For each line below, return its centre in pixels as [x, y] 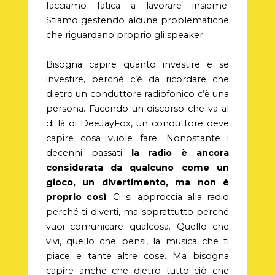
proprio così [76, 197]
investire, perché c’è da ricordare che [137, 79]
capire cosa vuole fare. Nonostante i [137, 138]
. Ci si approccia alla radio [168, 197]
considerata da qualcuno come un [137, 167]
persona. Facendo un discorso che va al [137, 108]
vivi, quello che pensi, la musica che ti [137, 241]
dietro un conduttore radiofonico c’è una [137, 94]
